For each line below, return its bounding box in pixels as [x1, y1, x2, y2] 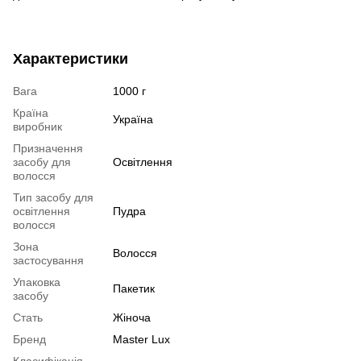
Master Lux [113, 332, 170, 346]
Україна [113, 112, 153, 126]
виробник [13, 119, 62, 133]
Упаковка [13, 275, 60, 288]
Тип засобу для [13, 190, 93, 204]
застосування [13, 253, 84, 267]
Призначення [13, 141, 83, 155]
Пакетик [113, 281, 155, 295]
